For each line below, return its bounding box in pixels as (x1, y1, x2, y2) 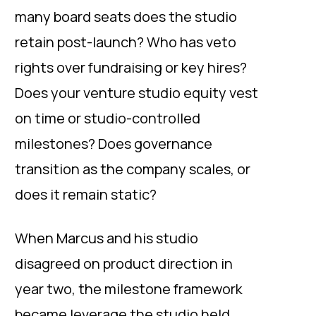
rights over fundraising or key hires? (15, 58, 247, 77)
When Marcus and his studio (15, 229, 198, 248)
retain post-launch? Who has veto (15, 32, 236, 51)
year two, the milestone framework (15, 279, 243, 298)
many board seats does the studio (15, 7, 237, 26)
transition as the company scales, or (15, 159, 250, 178)
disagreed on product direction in (15, 254, 233, 273)
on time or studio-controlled (15, 109, 200, 128)
